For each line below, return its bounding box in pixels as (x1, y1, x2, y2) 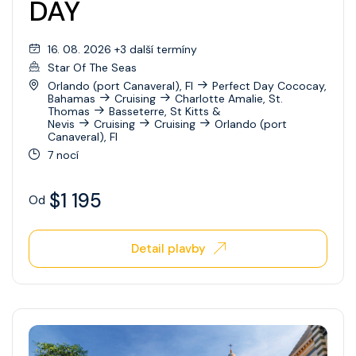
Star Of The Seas (48, 60, 137, 75)
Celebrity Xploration (33, 31, 151, 48)
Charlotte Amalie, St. (175, 91, 283, 106)
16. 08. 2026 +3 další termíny (48, 41, 197, 56)
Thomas (48, 103, 90, 118)
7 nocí (48, 147, 79, 162)
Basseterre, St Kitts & (109, 103, 221, 118)
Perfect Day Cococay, (212, 78, 327, 93)
